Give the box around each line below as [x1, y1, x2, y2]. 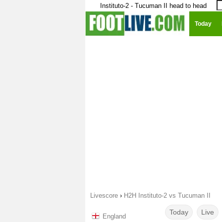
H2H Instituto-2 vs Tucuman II [124, 192, 211, 199]
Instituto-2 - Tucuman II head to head [100, 2, 207, 9]
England [103, 213, 126, 220]
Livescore [90, 192, 118, 199]
